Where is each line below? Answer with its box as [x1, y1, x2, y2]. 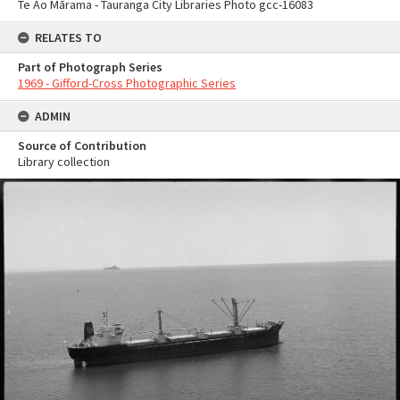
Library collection [18, 154, 110, 170]
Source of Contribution [18, 137, 146, 154]
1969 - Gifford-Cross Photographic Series [18, 75, 236, 91]
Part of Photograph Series [18, 59, 162, 75]
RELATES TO [35, 29, 102, 46]
